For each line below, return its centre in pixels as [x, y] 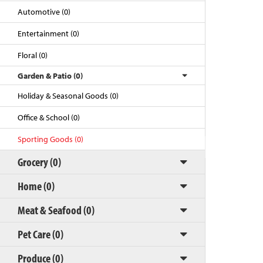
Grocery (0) [39, 162]
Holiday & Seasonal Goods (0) [68, 96]
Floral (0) [33, 55]
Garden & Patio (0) [50, 76]
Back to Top [109, 147]
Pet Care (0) [41, 234]
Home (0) [36, 186]
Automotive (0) [44, 12]
